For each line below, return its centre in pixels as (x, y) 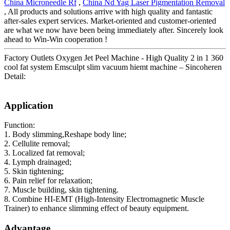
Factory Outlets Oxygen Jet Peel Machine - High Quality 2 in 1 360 (114, 57)
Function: (20, 125)
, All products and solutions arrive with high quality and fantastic (108, 11)
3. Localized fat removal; (44, 153)
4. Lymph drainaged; (38, 162)
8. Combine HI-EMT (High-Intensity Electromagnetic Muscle (104, 199)
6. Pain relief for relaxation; (48, 181)
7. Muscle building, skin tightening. (61, 190)
